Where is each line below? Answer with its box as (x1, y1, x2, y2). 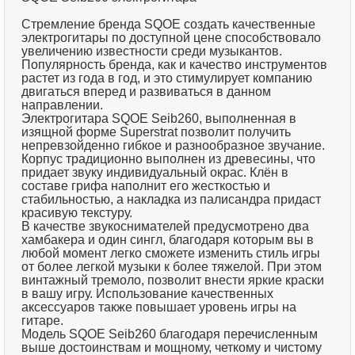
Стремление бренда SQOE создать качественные (21, 17, 316, 32)
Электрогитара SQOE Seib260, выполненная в (21, 112, 297, 126)
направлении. (21, 98, 104, 113)
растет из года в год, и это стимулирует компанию (21, 71, 313, 86)
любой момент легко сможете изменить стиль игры (21, 246, 321, 261)
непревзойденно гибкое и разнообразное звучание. (21, 139, 326, 153)
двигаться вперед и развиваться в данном (21, 85, 272, 99)
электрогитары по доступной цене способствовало (21, 31, 322, 45)
